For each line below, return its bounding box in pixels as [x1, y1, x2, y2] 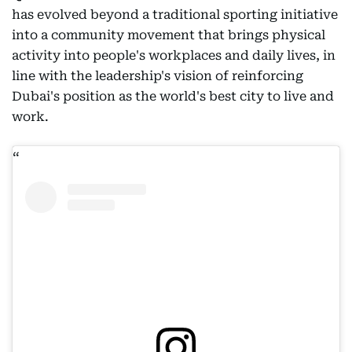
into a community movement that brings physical [12, 27, 325, 42]
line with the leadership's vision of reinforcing [12, 68, 303, 83]
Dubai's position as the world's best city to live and [12, 89, 334, 104]
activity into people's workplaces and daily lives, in [12, 48, 335, 63]
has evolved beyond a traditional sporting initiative [12, 7, 338, 22]
